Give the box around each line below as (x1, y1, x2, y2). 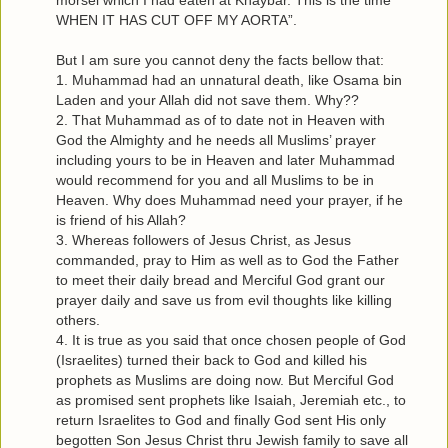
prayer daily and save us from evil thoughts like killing (56, 292, 392, 309)
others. (56, 312, 100, 329)
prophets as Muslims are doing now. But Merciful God (56, 372, 394, 389)
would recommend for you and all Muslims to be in (56, 172, 374, 189)
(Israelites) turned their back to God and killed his (56, 352, 367, 369)
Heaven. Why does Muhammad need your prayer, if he (56, 192, 403, 209)
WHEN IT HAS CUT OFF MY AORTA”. (56, 12, 297, 29)
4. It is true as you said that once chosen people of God (56, 332, 406, 349)
